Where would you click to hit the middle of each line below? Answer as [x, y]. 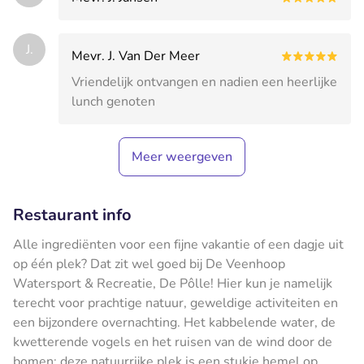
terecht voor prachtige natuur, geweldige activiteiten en [175, 303]
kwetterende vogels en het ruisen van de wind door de [173, 342]
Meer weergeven [182, 156]
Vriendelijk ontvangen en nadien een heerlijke [204, 82]
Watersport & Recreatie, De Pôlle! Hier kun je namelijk [173, 283]
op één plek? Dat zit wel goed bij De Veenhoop [149, 264]
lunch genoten [113, 101]
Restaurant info [72, 214]
